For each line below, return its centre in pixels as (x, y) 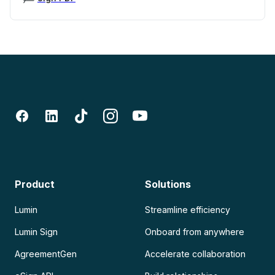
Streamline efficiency (188, 210)
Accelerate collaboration (196, 254)
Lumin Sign (37, 232)
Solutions (168, 184)
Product (35, 184)
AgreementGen (46, 254)
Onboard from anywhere (195, 232)
